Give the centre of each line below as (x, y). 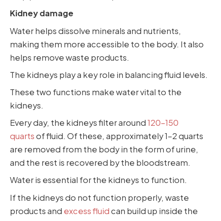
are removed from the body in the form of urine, (104, 149)
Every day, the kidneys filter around (79, 123)
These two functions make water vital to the (96, 92)
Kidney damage (42, 13)
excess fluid (87, 211)
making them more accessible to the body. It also (107, 44)
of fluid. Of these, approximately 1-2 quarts (119, 136)
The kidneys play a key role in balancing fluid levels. (109, 74)
